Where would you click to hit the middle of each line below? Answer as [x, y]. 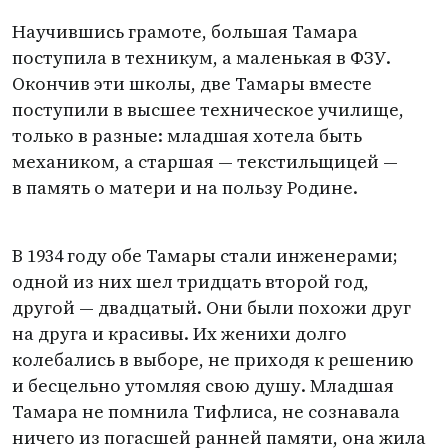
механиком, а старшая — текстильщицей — [205, 161]
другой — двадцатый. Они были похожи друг [211, 307]
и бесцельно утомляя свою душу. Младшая [203, 385]
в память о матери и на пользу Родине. [185, 187]
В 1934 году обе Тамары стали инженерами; [205, 255]
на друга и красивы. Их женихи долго [179, 333]
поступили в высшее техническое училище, [208, 109]
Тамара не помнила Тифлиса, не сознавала [206, 411]
